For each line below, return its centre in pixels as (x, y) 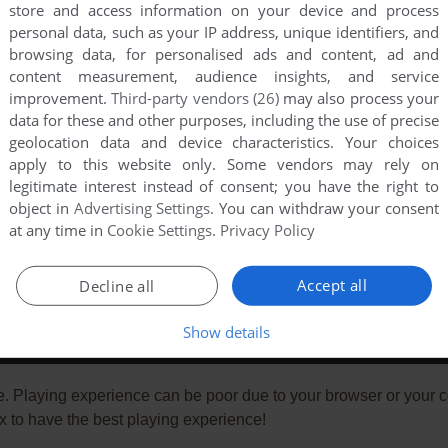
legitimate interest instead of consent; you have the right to (224, 185)
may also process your (359, 97)
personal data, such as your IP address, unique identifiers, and (224, 31)
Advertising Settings (142, 207)
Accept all (332, 284)
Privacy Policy (267, 229)
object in (41, 207)
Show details (226, 331)
